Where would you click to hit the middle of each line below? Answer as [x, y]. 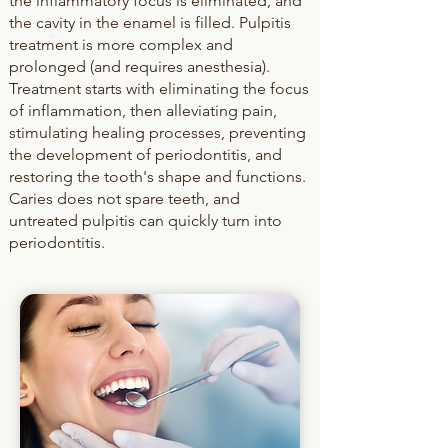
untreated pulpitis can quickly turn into [145, 220]
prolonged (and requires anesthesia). [139, 66]
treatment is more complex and [121, 44]
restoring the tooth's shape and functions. [157, 176]
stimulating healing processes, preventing [157, 132]
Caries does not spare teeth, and [124, 198]
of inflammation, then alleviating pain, [143, 110]
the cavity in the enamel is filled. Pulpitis [150, 22]
